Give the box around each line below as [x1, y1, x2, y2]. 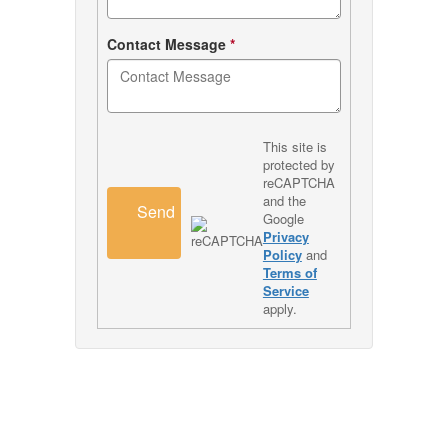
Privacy [262, 226, 309, 246]
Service [262, 280, 309, 300]
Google [262, 208, 304, 228]
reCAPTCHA [262, 172, 335, 192]
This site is [262, 136, 327, 156]
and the [262, 190, 306, 210]
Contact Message [106, 33, 230, 54]
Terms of [262, 262, 317, 282]
